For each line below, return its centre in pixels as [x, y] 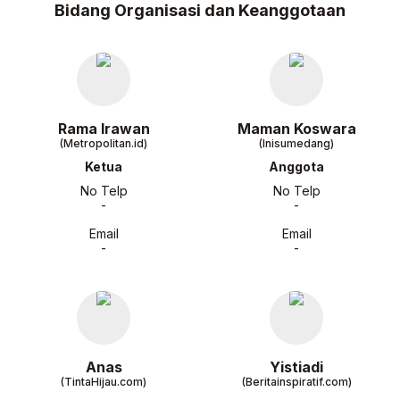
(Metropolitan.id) [104, 143]
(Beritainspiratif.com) [296, 382]
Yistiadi [296, 367]
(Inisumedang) [296, 143]
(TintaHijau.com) [104, 382]
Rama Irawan [104, 129]
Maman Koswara [296, 129]
